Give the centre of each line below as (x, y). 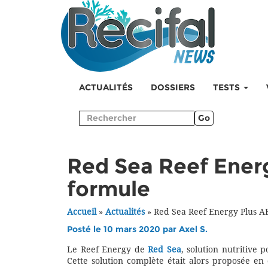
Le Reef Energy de (108, 250)
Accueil (82, 212)
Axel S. (193, 229)
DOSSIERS (173, 88)
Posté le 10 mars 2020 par (123, 229)
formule (109, 189)
